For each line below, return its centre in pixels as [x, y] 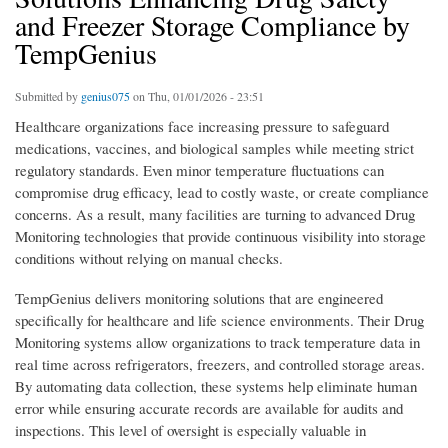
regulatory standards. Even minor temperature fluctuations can [199, 170]
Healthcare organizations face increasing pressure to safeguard [202, 126]
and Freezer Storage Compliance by [212, 25]
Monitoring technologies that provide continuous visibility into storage [220, 236]
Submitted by [48, 96]
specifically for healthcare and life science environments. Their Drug [219, 320]
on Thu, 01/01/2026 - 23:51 [197, 96]
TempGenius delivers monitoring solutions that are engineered [199, 298]
